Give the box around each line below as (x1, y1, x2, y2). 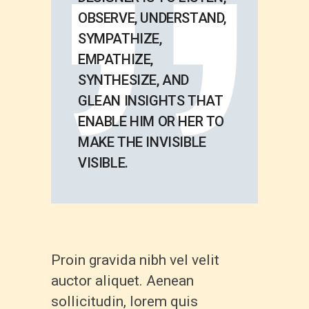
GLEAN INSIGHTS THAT (78, 92, 223, 110)
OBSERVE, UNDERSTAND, (78, 10, 227, 27)
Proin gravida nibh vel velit (51, 251, 219, 268)
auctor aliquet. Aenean (51, 272, 194, 289)
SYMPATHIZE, (78, 30, 162, 48)
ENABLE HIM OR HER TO (78, 113, 225, 130)
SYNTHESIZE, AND (78, 72, 189, 89)
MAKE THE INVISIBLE (78, 134, 206, 151)
